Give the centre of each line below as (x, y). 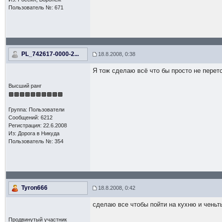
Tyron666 (34, 188)
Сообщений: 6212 (30, 117)
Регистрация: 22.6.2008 (37, 125)
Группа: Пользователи (36, 110)
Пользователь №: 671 (36, 7)
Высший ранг (25, 86)
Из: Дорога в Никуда (34, 133)
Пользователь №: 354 (36, 141)
